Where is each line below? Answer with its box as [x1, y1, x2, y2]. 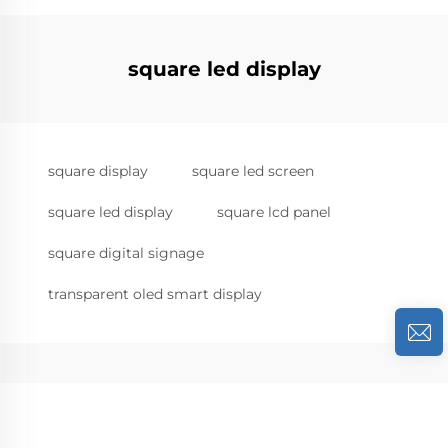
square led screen [192, 162, 314, 180]
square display [48, 162, 148, 180]
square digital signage [48, 244, 204, 262]
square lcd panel [217, 203, 331, 221]
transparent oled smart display [48, 285, 262, 303]
